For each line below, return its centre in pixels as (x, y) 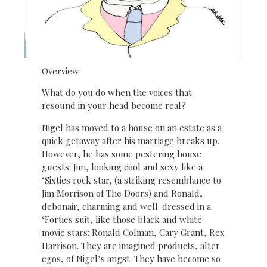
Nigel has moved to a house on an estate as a (132, 127)
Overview (60, 71)
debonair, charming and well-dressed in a (126, 206)
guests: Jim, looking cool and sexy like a (122, 167)
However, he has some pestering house (122, 153)
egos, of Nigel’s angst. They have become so (131, 258)
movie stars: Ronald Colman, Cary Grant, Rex (133, 232)
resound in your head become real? (114, 106)
